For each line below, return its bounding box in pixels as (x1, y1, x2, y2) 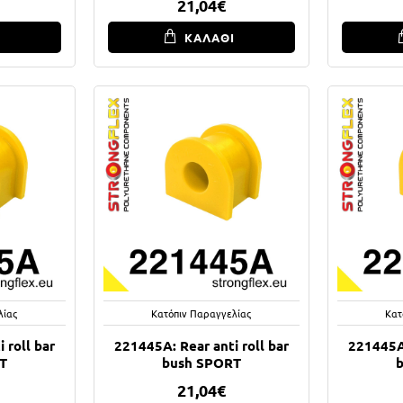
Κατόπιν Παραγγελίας (151, 305, 252, 320)
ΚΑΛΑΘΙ (184, 29, 235, 45)
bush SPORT (161, 353, 241, 372)
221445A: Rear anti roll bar (113, 336, 289, 354)
